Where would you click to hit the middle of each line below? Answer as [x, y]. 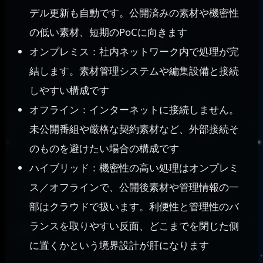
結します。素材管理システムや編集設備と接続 [134, 71]
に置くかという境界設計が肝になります [119, 245]
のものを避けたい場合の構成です [104, 149]
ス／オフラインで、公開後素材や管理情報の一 [134, 187]
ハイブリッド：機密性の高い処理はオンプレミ [134, 168]
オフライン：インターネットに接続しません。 [134, 110]
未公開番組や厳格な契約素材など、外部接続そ [134, 129]
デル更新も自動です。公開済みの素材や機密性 [134, 13]
